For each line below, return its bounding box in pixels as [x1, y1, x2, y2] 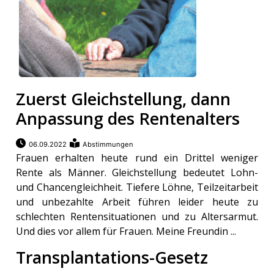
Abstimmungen [83, 140, 134, 149]
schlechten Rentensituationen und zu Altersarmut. [16, 210, 258, 224]
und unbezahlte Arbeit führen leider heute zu [16, 195, 258, 209]
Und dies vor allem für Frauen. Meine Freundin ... [16, 224, 237, 239]
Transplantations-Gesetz [16, 246, 209, 269]
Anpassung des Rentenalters [16, 107, 240, 130]
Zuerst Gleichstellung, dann [16, 87, 231, 111]
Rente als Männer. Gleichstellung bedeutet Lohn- [16, 166, 258, 180]
